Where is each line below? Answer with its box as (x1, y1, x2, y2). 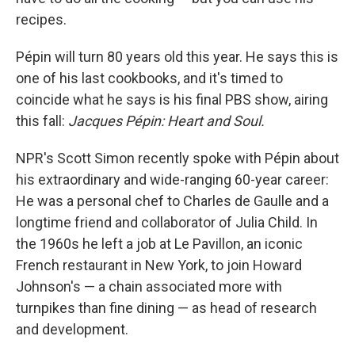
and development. (16, 321, 128, 338)
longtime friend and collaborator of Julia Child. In (16, 214, 318, 231)
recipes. (16, 11, 67, 28)
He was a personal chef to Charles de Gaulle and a (16, 193, 329, 209)
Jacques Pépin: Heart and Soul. (68, 113, 265, 129)
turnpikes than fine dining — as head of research (16, 300, 317, 316)
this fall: (16, 113, 68, 129)
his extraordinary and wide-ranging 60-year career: (16, 171, 329, 188)
